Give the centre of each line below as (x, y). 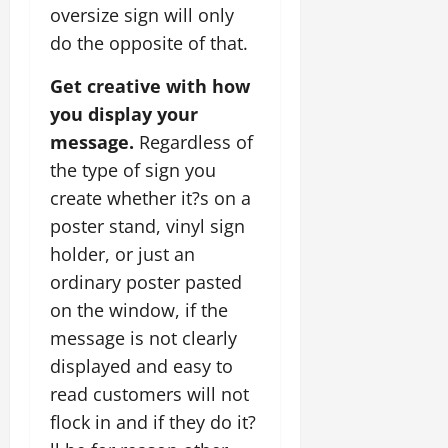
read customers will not (149, 393)
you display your (124, 113)
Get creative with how (150, 85)
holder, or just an (122, 253)
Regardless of (193, 141)
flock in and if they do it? (153, 421)
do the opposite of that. (149, 42)
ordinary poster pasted (146, 281)
